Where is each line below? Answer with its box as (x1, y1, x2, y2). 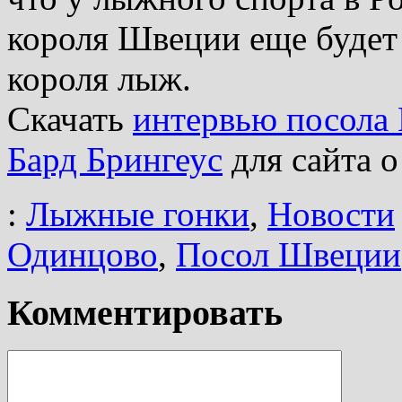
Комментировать (7, 292, 283, 333)
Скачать (7, 99, 133, 138)
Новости (267, 194, 395, 233)
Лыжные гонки (26, 194, 249, 233)
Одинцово (7, 234, 158, 274)
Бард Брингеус (7, 139, 223, 179)
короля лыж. (7, 58, 191, 98)
